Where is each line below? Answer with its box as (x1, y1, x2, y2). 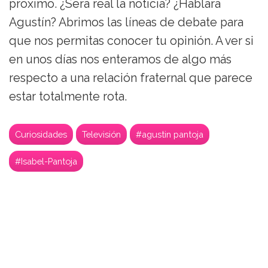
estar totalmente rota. (9, 90, 127, 104)
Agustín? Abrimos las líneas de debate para (9, 16, 243, 30)
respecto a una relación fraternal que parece (9, 71, 252, 86)
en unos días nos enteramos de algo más (9, 53, 232, 67)
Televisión (82, 129, 121, 140)
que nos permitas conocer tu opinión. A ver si (9, 34, 254, 48)
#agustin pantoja (136, 129, 203, 140)
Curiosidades (15, 129, 67, 140)
